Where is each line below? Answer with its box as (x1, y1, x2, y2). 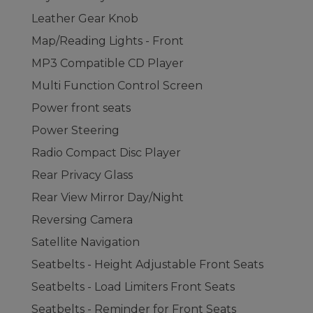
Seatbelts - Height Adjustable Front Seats (31, 258, 263, 271)
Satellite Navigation (31, 235, 140, 249)
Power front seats (31, 101, 131, 115)
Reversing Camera (31, 213, 133, 226)
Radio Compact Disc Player (31, 146, 181, 159)
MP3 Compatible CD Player (31, 57, 184, 70)
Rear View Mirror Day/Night (31, 191, 184, 204)
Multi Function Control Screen (31, 79, 203, 92)
